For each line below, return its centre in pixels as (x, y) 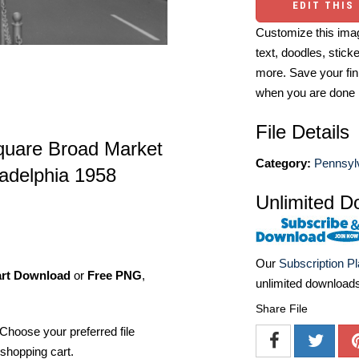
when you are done (305, 93)
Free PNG (115, 276)
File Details (303, 132)
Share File (282, 309)
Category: (283, 163)
